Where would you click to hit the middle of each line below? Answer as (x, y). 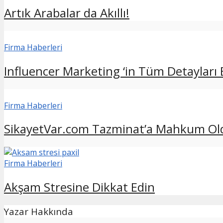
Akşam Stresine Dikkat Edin (79, 187)
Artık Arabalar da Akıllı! (67, 12)
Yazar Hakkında (39, 212)
